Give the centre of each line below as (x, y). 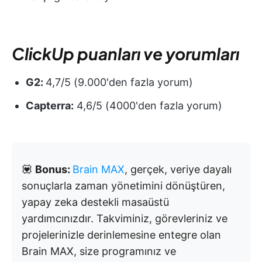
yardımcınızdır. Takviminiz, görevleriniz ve (125, 219)
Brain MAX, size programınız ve (99, 251)
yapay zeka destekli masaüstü (95, 202)
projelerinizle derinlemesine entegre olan (121, 235)
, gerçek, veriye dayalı (178, 170)
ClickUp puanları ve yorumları (125, 54)
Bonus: (54, 170)
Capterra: (50, 106)
